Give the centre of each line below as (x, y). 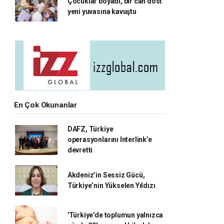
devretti (80, 150)
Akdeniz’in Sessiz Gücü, (106, 175)
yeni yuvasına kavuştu (102, 11)
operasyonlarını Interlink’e (109, 139)
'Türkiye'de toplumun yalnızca (115, 215)
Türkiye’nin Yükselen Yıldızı (111, 185)
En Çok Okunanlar (45, 105)
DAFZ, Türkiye (90, 129)
